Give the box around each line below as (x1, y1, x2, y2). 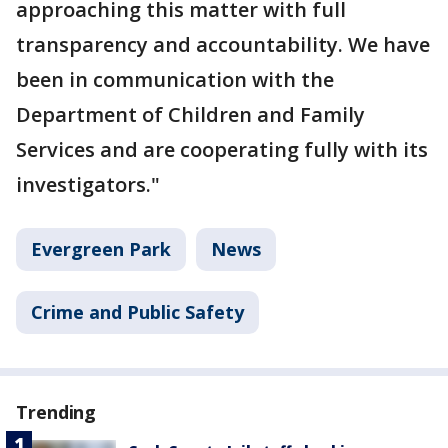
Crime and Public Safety (31, 300, 244, 324)
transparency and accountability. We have (16, 31, 430, 58)
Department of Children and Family (16, 101, 365, 128)
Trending (16, 400, 97, 424)
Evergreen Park (31, 237, 171, 261)
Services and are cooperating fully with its (16, 136, 428, 163)
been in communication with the (16, 66, 334, 93)
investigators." (16, 171, 160, 198)
